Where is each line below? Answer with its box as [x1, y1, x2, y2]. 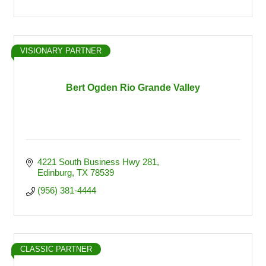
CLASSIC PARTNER [20, 245, 92, 254]
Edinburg [37, 167, 72, 178]
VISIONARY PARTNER [20, 46, 102, 55]
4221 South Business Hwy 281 [37, 157, 157, 167]
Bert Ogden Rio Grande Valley [66, 83, 200, 93]
